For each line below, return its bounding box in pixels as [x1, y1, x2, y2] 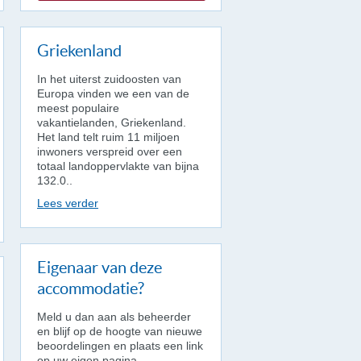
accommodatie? [37, 280, 144, 297]
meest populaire [37, 102, 119, 114]
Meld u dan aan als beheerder [37, 310, 191, 323]
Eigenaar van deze [37, 259, 162, 276]
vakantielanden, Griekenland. [37, 116, 186, 129]
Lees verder [37, 197, 98, 210]
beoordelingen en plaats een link [37, 339, 203, 352]
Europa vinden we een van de [37, 87, 189, 100]
